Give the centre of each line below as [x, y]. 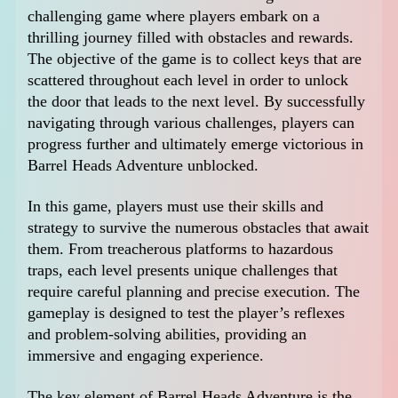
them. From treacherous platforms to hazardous [181, 249]
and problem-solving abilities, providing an [167, 334]
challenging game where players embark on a [174, 16]
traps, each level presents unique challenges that [183, 271]
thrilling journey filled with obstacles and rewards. [191, 38]
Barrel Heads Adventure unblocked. [143, 166]
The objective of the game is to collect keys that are [195, 59]
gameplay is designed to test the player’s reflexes [187, 313]
